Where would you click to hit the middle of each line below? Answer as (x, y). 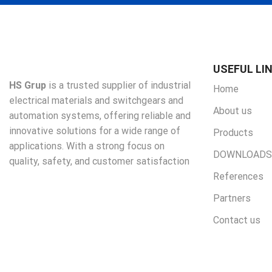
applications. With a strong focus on (87, 146)
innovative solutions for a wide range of (95, 131)
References (238, 177)
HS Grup (28, 86)
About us (233, 111)
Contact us (237, 220)
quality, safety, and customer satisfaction (99, 161)
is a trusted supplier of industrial (118, 86)
